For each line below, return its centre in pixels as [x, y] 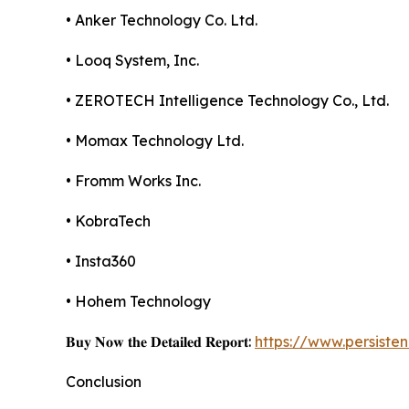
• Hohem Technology [138, 301]
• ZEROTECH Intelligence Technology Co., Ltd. [227, 100]
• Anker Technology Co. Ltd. [162, 20]
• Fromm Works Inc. [133, 180]
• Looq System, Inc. [132, 60]
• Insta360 [101, 261]
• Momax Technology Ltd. [155, 140]
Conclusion [104, 381]
